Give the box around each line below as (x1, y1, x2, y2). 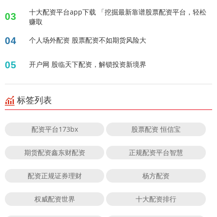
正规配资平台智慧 (129, 147, 184, 157)
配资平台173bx (31, 124, 78, 134)
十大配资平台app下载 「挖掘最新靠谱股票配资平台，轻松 (29, 7, 206, 16)
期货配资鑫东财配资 (24, 147, 85, 157)
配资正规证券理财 (27, 170, 82, 180)
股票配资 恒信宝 (131, 124, 181, 134)
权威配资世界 (34, 194, 75, 203)
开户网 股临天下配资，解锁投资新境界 (29, 59, 146, 69)
